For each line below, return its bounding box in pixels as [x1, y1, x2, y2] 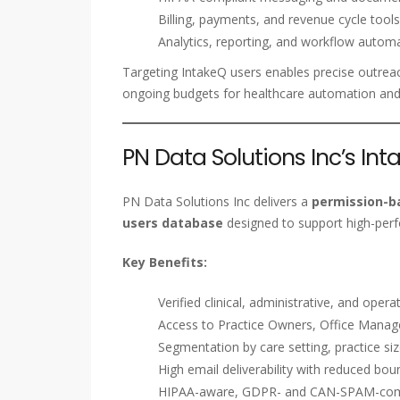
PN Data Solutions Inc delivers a [122, 193, 312, 211]
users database [122, 214, 223, 232]
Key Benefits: [122, 254, 207, 271]
